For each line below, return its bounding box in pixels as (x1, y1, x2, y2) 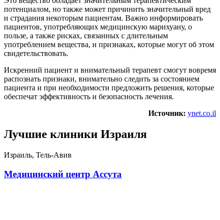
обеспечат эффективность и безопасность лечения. (4, 92, 174, 101)
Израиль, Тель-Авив (4, 151, 72, 160)
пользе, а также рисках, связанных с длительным (4, 31, 168, 40)
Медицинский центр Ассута (4, 168, 122, 179)
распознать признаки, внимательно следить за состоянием (4, 75, 199, 83)
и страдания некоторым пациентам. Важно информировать (4, 14, 203, 23)
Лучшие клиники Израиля (4, 128, 147, 141)
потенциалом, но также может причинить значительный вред (4, 5, 211, 14)
